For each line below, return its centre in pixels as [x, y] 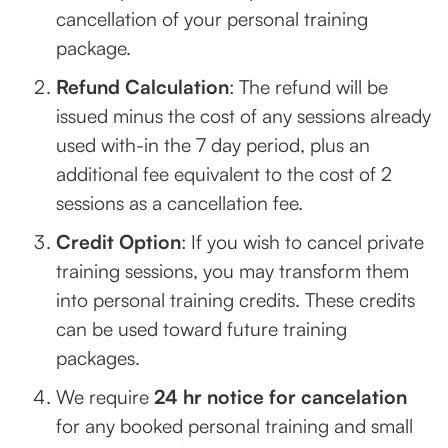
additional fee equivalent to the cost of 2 [224, 174]
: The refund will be [308, 87]
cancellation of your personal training [212, 19]
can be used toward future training [201, 329]
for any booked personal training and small [234, 426]
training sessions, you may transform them [232, 271]
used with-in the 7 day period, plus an [213, 145]
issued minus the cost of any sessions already [243, 116]
